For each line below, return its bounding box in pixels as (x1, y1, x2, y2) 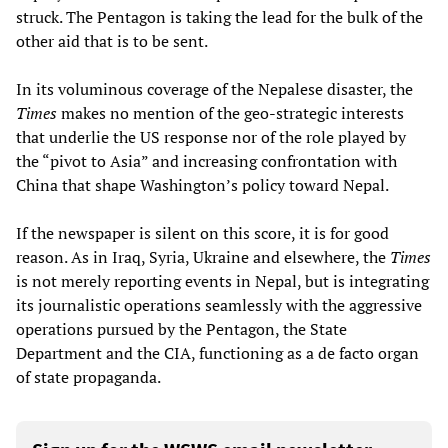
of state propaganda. (16, 365, 161, 388)
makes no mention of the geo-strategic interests (57, 101, 404, 124)
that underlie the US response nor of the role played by (16, 125, 406, 148)
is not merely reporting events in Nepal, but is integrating (16, 269, 429, 292)
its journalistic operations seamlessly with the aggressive (16, 293, 422, 316)
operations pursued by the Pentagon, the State (16, 317, 347, 340)
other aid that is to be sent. (16, 29, 208, 52)
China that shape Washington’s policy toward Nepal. (16, 173, 389, 196)
